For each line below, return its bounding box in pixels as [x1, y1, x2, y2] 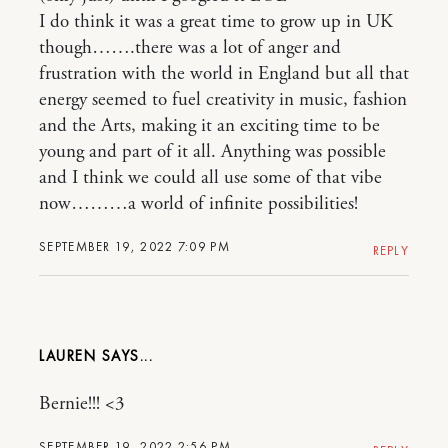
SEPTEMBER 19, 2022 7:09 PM [39, 238, 230, 256]
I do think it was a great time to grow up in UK [39, 10, 393, 35]
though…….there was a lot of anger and [39, 36, 341, 61]
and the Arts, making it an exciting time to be [39, 114, 380, 139]
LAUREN [39, 346, 102, 367]
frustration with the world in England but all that [39, 62, 409, 87]
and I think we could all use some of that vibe [39, 166, 382, 191]
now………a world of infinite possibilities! [39, 192, 358, 217]
